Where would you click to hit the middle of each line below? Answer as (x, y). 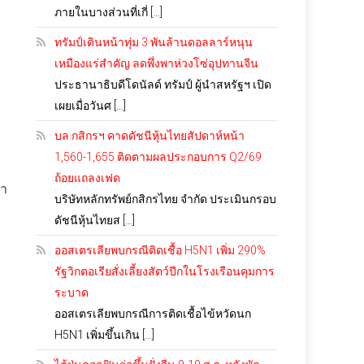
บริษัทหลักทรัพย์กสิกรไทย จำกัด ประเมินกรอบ (166, 199)
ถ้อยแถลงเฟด (88, 178)
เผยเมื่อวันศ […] (91, 106)
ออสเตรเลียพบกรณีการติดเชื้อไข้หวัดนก (153, 314)
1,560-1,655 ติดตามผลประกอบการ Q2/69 (158, 157)
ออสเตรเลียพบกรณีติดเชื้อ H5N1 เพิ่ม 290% (160, 250)
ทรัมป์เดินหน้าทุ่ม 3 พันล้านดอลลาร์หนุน (154, 42)
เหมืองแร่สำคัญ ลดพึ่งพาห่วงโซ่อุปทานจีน (157, 63)
